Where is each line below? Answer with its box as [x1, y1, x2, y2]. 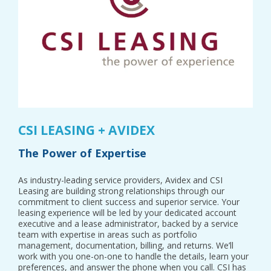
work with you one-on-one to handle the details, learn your [18, 250, 249, 262]
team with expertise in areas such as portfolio [18, 229, 197, 240]
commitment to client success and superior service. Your [18, 196, 240, 207]
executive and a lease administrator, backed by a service [18, 218, 238, 229]
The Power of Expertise [18, 146, 146, 160]
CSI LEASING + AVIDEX [18, 121, 155, 139]
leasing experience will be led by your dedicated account [18, 207, 237, 218]
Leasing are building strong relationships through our [18, 185, 224, 197]
